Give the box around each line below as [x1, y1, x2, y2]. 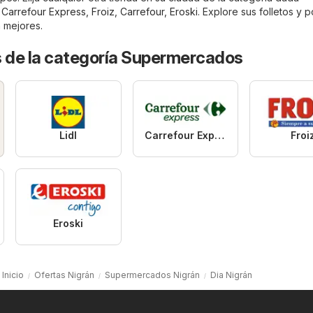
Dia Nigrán [210, 270, 252, 281]
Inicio [1, 270, 24, 281]
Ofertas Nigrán [34, 270, 94, 281]
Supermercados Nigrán [104, 270, 200, 281]
